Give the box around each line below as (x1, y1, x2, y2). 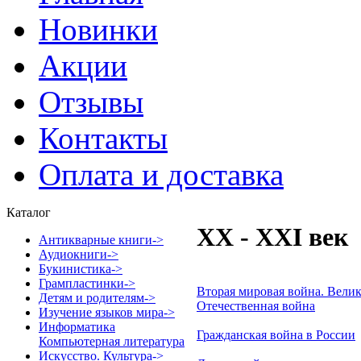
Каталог (6, 205, 51, 219)
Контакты (39, 121, 168, 156)
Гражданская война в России (197, 327, 355, 342)
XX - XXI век (197, 222, 348, 252)
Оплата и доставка (39, 157, 284, 192)
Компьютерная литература (39, 334, 185, 348)
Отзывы (39, 85, 143, 119)
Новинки (39, 12, 158, 47)
